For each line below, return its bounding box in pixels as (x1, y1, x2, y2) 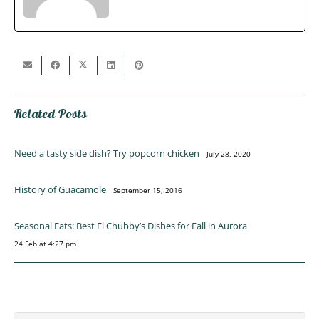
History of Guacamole (14, 183, 106, 197)
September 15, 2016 (113, 185, 182, 196)
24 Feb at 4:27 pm (14, 239, 76, 249)
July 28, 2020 (206, 149, 251, 159)
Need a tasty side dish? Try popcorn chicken (14, 147, 199, 160)
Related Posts (14, 105, 88, 122)
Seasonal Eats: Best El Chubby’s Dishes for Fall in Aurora (14, 219, 247, 233)
